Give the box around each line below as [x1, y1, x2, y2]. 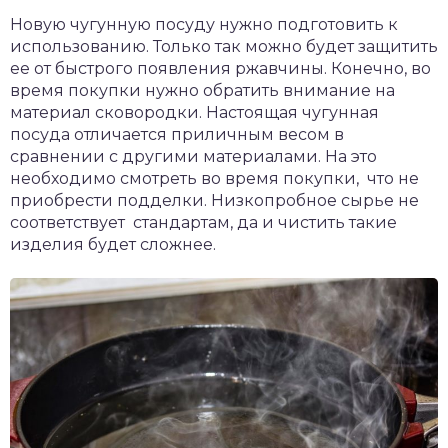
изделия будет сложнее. [10, 234, 216, 254]
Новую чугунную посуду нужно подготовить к [10, 14, 398, 34]
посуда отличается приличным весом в [10, 124, 344, 144]
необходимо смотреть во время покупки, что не [10, 168, 419, 188]
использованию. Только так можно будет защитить [10, 36, 438, 56]
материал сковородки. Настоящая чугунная [10, 102, 379, 122]
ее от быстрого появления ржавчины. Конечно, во [10, 58, 431, 78]
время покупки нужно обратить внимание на [10, 80, 395, 100]
